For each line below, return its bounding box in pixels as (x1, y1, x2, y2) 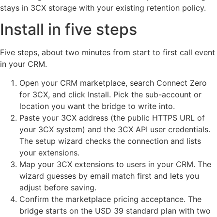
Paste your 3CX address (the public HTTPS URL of (19, 112, 205, 123)
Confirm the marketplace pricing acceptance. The (19, 194, 201, 204)
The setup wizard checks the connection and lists (19, 136, 201, 146)
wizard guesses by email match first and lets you (19, 170, 199, 181)
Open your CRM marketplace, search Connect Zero (19, 77, 207, 88)
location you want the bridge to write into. (19, 101, 175, 111)
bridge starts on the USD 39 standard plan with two (19, 205, 211, 216)
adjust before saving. (19, 182, 96, 192)
